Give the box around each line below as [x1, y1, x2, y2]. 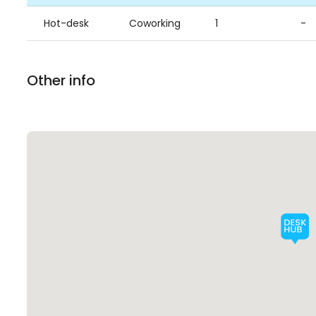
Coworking [129, 16, 181, 30]
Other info [27, 71, 95, 90]
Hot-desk [44, 16, 89, 30]
